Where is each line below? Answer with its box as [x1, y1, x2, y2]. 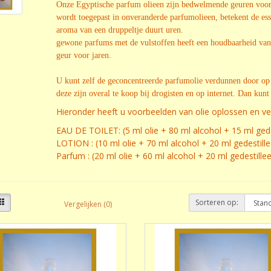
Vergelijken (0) [64, 198, 112, 209]
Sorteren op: [195, 197, 239, 207]
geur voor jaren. [56, 51, 111, 60]
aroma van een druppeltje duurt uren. [56, 25, 183, 34]
